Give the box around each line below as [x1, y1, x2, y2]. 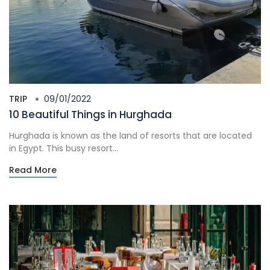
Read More [9, 163, 57, 176]
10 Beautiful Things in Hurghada [9, 107, 172, 122]
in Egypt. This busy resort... [9, 142, 118, 154]
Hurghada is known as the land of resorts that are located [9, 129, 252, 142]
